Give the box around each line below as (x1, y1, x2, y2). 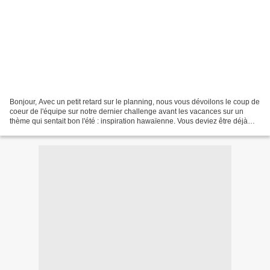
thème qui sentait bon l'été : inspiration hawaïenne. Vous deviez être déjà (10, 116, 248, 125)
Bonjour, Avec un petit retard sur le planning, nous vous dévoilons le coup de (10, 97, 260, 106)
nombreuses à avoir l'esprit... (10, 126, 103, 135)
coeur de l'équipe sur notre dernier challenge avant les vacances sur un (10, 107, 243, 116)
